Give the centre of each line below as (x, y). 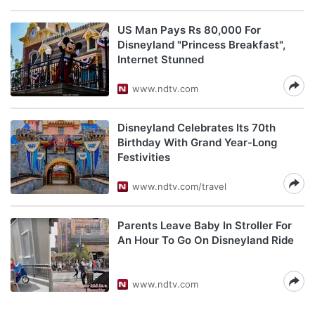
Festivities (144, 157)
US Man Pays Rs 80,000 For (189, 30)
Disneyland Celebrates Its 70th (197, 128)
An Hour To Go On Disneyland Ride (206, 240)
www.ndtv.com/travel (179, 186)
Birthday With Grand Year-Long (197, 142)
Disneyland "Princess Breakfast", (201, 45)
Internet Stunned (161, 59)
